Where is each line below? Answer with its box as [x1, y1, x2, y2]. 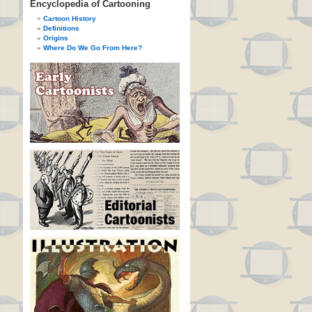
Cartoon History [43, 15, 96, 22]
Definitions [43, 24, 79, 32]
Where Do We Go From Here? [43, 44, 142, 52]
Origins [43, 34, 68, 42]
